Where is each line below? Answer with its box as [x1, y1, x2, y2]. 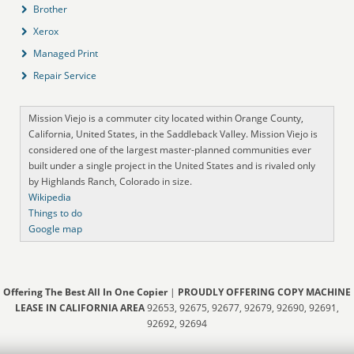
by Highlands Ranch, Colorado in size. [28, 174, 193, 188]
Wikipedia [28, 190, 72, 204]
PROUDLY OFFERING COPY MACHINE [178, 284, 351, 299]
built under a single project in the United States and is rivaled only [28, 158, 316, 172]
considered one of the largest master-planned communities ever [28, 142, 312, 156]
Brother [33, 2, 68, 16]
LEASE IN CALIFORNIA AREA [15, 300, 147, 314]
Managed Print [33, 46, 99, 60]
